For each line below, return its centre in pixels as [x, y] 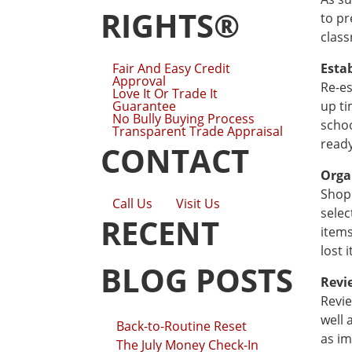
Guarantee [144, 106]
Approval [139, 81]
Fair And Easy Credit [171, 68]
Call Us [132, 203]
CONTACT [175, 161]
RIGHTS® [170, 26]
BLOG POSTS [197, 280]
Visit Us [198, 203]
